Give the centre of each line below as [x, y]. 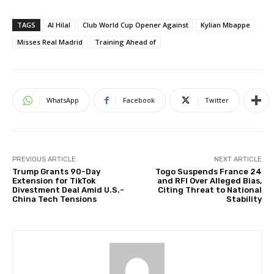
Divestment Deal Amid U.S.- [68, 190]
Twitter [217, 100]
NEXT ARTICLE [238, 160]
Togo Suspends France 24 [208, 172]
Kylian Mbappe [225, 25]
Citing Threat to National [209, 190]
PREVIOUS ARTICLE [44, 160]
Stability [244, 199]
